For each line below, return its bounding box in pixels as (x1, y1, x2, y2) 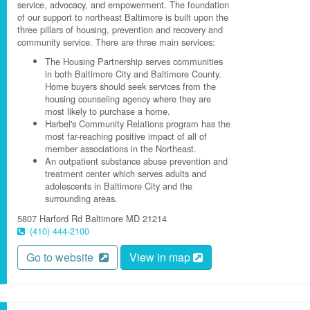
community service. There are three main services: (17, 35, 215, 48)
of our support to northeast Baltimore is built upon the (17, 10, 228, 24)
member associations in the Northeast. (45, 142, 197, 155)
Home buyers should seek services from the (45, 80, 216, 93)
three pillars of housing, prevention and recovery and (17, 23, 223, 36)
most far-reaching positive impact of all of (45, 129, 207, 143)
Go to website (26, 249, 99, 265)
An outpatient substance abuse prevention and (45, 154, 228, 167)
